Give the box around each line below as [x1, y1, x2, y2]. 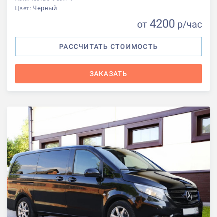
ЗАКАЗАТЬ [89, 69, 128, 77]
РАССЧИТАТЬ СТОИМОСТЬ [59, 42, 158, 50]
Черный [32, 4, 58, 12]
